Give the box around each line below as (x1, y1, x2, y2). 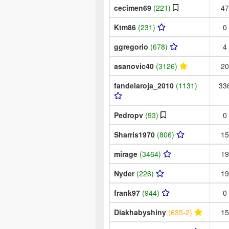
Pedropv (114, 109, 145, 120)
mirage (114, 148, 140, 159)
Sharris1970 (114, 129, 157, 140)
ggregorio (114, 41, 150, 52)
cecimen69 (114, 2, 153, 13)
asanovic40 (114, 60, 156, 71)
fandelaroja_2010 (114, 80, 176, 90)
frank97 (114, 187, 142, 198)
